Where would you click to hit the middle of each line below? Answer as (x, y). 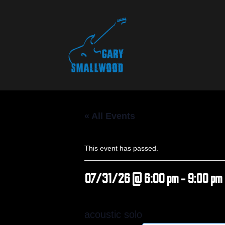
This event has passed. (121, 148)
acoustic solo (113, 214)
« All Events (110, 116)
